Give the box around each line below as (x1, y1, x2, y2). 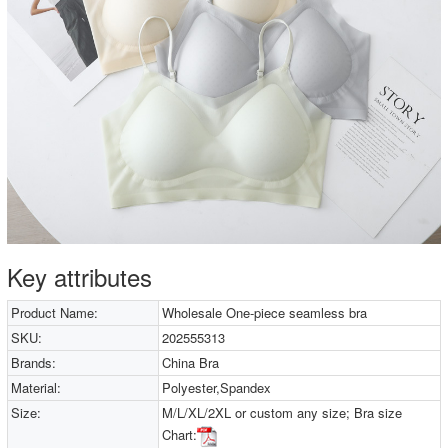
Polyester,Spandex (162, 378, 272, 397)
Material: (11, 378, 61, 397)
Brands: (11, 353, 56, 372)
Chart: (162, 424, 198, 444)
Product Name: (11, 303, 98, 322)
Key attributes (7, 259, 152, 294)
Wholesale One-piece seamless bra (162, 303, 368, 322)
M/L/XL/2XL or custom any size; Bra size (162, 403, 403, 422)
